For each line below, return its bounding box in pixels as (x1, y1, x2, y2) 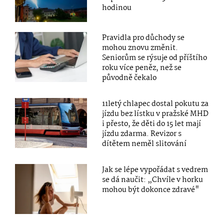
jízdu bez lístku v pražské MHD (102, 107, 209, 120)
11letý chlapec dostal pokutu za (102, 97, 209, 110)
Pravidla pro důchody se (102, 31, 185, 44)
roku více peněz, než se (102, 61, 182, 74)
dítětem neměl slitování (102, 137, 187, 150)
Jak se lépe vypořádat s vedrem (102, 163, 208, 176)
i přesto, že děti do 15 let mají (102, 117, 201, 130)
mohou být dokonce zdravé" (102, 183, 200, 196)
